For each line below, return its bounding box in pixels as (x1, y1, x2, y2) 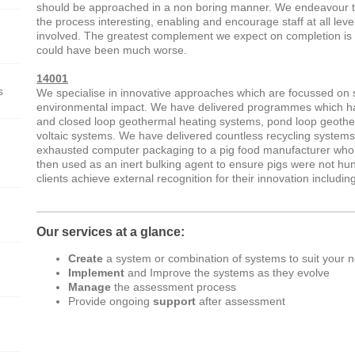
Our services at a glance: (36, 225, 185, 239)
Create (68, 252, 104, 265)
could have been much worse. (36, 44, 188, 57)
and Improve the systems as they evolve (124, 266, 330, 280)
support (153, 295, 197, 308)
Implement (68, 266, 125, 280)
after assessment (196, 295, 286, 308)
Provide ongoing (68, 295, 154, 308)
